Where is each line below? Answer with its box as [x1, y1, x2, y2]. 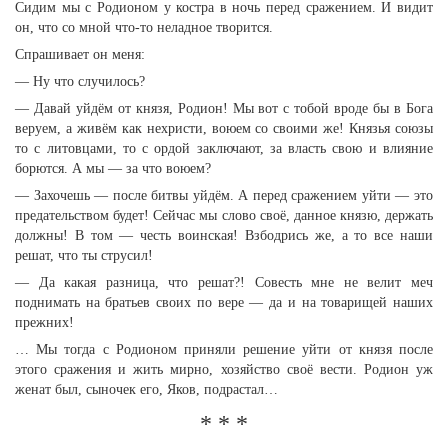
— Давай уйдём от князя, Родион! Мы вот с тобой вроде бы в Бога [15, 101, 433, 116]
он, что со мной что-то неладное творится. [15, 20, 273, 35]
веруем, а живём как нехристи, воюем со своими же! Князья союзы [15, 121, 433, 136]
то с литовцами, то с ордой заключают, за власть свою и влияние [15, 141, 433, 156]
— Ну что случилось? [15, 74, 145, 89]
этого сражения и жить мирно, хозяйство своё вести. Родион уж [15, 362, 433, 377]
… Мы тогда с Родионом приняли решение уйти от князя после [15, 342, 433, 357]
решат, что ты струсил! [15, 248, 153, 263]
